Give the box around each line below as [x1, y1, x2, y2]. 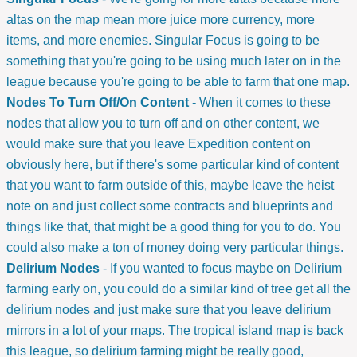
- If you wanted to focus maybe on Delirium [100, 261, 342, 276]
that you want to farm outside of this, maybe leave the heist [6, 178, 334, 193]
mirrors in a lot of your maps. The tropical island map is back [6, 324, 343, 338]
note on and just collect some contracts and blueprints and [6, 199, 333, 214]
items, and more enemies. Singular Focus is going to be [6, 33, 320, 48]
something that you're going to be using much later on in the [6, 54, 341, 69]
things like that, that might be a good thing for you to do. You [6, 220, 341, 234]
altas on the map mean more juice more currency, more [6, 13, 315, 27]
